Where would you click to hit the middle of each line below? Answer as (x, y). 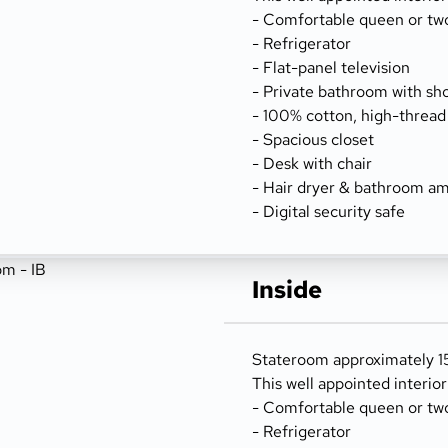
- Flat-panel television (331, 67)
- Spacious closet (313, 139)
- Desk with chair (312, 163)
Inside (287, 289)
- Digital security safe (328, 211)
